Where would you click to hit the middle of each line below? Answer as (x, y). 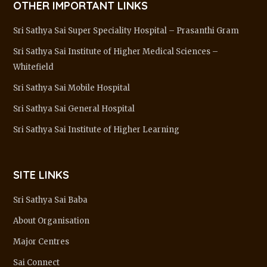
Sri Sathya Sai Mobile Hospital (72, 88)
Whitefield (34, 67)
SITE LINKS (41, 175)
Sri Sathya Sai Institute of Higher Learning (97, 129)
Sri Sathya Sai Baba (51, 200)
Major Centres (41, 241)
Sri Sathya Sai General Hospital (74, 108)
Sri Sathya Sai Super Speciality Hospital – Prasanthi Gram (126, 30)
